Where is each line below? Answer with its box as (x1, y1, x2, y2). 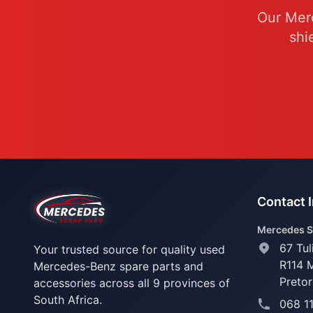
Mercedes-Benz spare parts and (34, 259, 203, 273)
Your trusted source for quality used (34, 242, 225, 256)
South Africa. (34, 293, 102, 307)
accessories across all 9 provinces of (34, 276, 230, 290)
